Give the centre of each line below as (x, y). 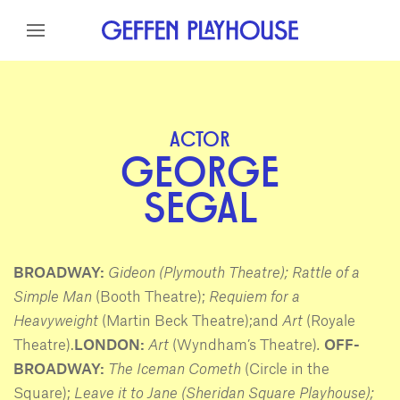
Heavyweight (58, 320)
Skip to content (82, 24)
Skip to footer (76, 72)
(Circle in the (287, 368)
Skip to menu (75, 48)
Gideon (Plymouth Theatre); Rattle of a (234, 271)
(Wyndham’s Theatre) (245, 344)
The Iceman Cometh (176, 368)
